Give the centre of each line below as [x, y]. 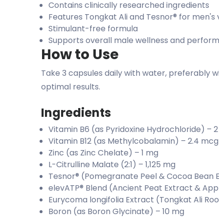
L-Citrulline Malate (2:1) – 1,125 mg [112, 165]
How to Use [80, 55]
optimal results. [71, 87]
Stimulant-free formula [93, 29]
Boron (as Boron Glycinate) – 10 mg [116, 212]
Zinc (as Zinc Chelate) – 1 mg [103, 153]
